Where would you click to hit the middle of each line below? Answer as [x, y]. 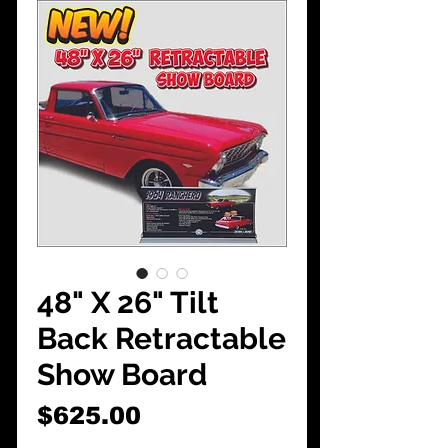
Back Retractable [161, 339]
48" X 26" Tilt [128, 303]
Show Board [122, 375]
